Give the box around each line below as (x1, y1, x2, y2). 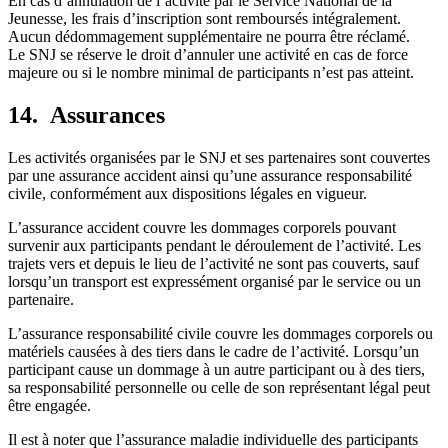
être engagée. (8, 397, 91, 415)
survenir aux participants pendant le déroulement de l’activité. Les (8, 237, 421, 255)
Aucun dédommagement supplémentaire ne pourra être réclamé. (8, 28, 410, 46)
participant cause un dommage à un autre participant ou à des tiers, (8, 361, 425, 379)
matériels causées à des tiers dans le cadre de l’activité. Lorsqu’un (8, 343, 419, 361)
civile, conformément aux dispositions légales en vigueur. (8, 185, 367, 203)
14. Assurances (8, 102, 165, 129)
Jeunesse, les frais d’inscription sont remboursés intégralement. (8, 10, 401, 28)
